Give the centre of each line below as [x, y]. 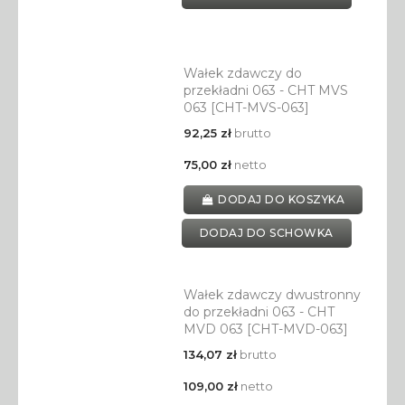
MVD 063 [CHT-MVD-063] [265, 330]
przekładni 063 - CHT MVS [265, 91]
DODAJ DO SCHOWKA [266, 233]
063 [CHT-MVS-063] [246, 108]
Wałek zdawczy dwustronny [272, 295]
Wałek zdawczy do [242, 74]
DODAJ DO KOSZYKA [282, 200]
